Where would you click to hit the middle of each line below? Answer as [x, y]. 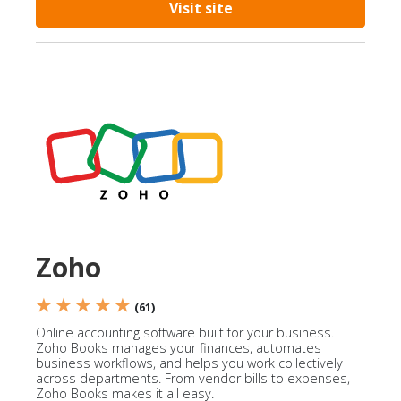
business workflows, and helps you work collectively [189, 363]
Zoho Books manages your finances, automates [179, 348]
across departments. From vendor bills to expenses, [193, 378]
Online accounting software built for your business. [185, 333]
